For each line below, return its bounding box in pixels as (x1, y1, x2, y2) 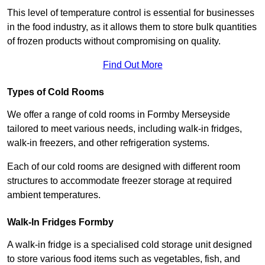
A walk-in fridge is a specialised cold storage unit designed (7, 240, 252, 250)
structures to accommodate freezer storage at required (7, 176, 232, 186)
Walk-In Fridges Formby (7, 217, 114, 228)
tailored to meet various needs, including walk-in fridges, (7, 124, 242, 134)
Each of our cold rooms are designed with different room (7, 161, 240, 172)
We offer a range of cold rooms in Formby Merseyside (7, 109, 230, 120)
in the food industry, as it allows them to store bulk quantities (7, 22, 257, 33)
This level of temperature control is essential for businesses (7, 8, 254, 18)
